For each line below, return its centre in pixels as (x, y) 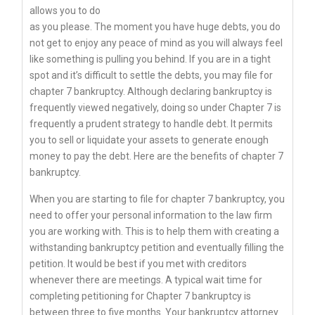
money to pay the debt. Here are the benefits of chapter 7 (156, 156)
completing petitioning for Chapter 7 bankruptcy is (140, 296)
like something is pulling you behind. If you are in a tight (150, 59)
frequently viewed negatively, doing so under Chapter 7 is (155, 107)
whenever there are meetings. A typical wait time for (146, 279)
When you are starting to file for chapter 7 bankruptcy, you (157, 199)
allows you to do (65, 10)
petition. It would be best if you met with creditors (138, 263)
